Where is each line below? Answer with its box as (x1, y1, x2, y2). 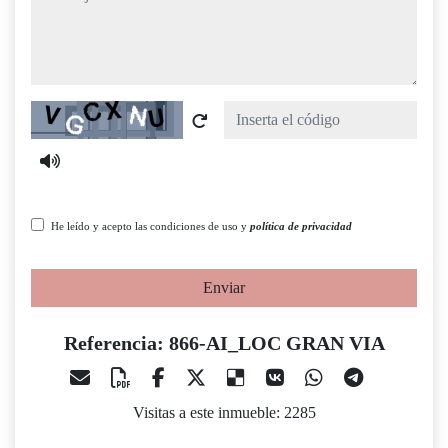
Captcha (30, 103, 82, 121)
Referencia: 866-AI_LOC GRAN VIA (63, 332, 385, 355)
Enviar (203, 279, 245, 297)
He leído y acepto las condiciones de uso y (51, 220, 250, 233)
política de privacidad (250, 220, 352, 233)
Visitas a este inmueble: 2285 (132, 404, 316, 422)
